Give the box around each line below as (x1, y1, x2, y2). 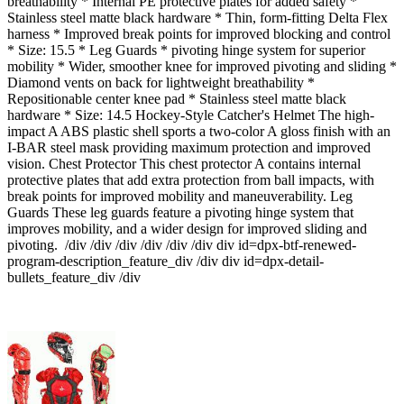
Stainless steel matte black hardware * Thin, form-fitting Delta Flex (7, 9, 388, 25)
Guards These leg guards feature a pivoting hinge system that (7, 204, 353, 220)
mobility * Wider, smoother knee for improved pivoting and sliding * (7, 58, 397, 74)
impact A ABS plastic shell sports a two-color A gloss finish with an (7, 123, 390, 139)
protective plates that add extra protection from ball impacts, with (7, 171, 374, 188)
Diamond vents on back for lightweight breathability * (7, 74, 315, 90)
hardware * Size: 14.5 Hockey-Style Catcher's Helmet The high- (7, 106, 374, 123)
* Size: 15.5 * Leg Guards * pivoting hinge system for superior (7, 41, 365, 58)
